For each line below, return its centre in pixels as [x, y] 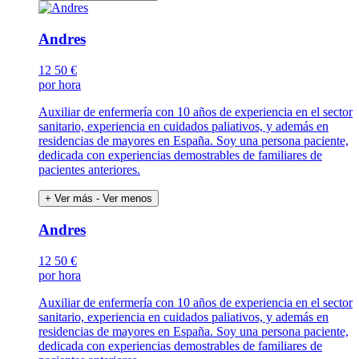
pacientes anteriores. [89, 169]
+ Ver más [69, 198]
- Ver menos [124, 198]
